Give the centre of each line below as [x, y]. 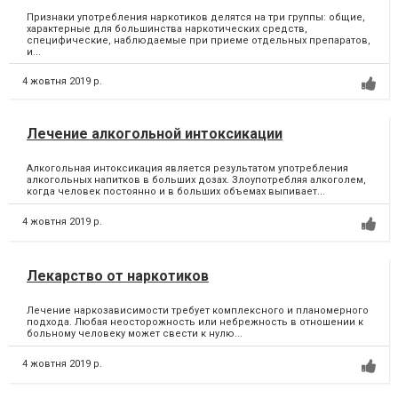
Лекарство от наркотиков [118, 276]
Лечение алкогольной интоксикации [155, 134]
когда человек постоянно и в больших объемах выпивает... [176, 192]
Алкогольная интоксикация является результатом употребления [187, 169]
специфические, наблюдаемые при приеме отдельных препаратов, [199, 41]
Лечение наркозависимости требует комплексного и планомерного [198, 311]
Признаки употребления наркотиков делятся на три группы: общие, [196, 18]
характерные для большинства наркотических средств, [168, 29]
